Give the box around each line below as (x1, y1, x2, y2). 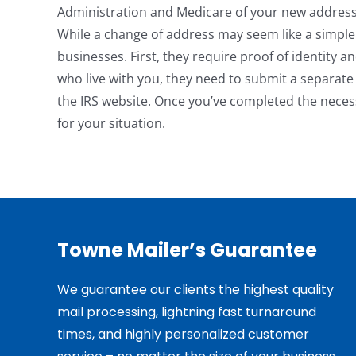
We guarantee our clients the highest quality (56, 280, 334, 299)
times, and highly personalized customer (56, 324, 309, 343)
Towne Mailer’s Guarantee (56, 236, 317, 263)
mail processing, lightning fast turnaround (56, 302, 316, 321)
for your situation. (57, 114, 165, 132)
